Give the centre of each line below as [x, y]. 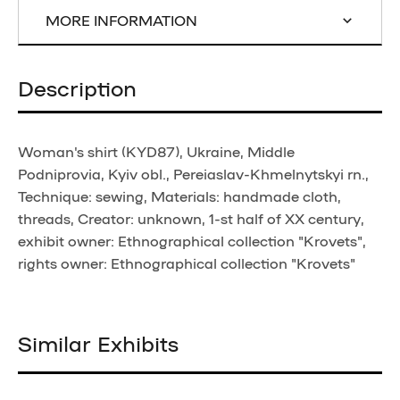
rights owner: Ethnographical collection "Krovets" [187, 262]
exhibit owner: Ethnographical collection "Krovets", [192, 240]
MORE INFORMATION [121, 20]
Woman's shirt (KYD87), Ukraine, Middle [156, 151]
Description [77, 87]
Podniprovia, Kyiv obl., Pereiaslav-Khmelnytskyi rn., [193, 173]
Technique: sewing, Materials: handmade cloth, [179, 196]
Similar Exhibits [98, 342]
